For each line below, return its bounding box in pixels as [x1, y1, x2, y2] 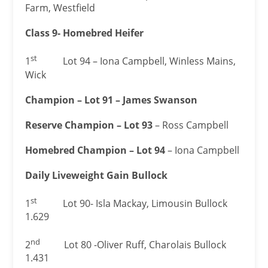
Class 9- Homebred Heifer [25, 26, 144, 40]
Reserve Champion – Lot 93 [25, 118, 153, 132]
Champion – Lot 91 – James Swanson [25, 93, 198, 106]
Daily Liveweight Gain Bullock [25, 168, 168, 182]
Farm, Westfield [25, 1, 96, 15]
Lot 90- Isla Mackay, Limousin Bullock [39, 197, 228, 211]
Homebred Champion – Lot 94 [25, 143, 166, 157]
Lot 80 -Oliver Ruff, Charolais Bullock [40, 238, 227, 252]
